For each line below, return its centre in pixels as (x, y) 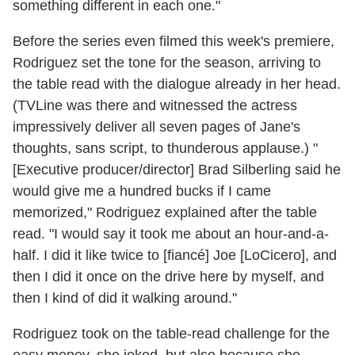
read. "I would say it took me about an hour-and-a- (171, 233)
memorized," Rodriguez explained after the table (165, 212)
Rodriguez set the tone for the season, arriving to (167, 62)
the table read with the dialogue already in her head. (177, 84)
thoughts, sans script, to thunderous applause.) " (165, 148)
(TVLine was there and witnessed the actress (155, 105)
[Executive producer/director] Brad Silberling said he (177, 169)
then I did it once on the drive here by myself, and (168, 276)
